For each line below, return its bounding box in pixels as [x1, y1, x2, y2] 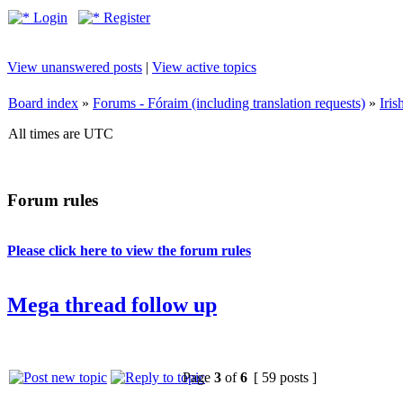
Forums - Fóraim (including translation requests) [93, 95, 365, 111]
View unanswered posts [7, 59, 142, 75]
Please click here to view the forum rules [7, 243, 251, 259]
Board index [8, 95, 78, 111]
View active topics [152, 59, 256, 75]
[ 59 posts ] [250, 370, 320, 386]
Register [100, 10, 150, 25]
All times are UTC [8, 126, 113, 141]
